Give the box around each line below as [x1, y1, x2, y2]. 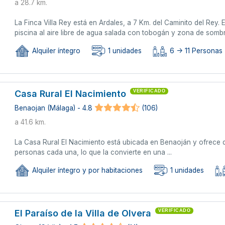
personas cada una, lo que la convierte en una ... [15, 148, 172, 156]
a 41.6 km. [15, 118, 46, 126]
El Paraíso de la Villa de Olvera [15, 207, 152, 218]
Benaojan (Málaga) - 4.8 [15, 104, 93, 113]
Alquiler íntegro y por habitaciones [30, 166, 143, 175]
